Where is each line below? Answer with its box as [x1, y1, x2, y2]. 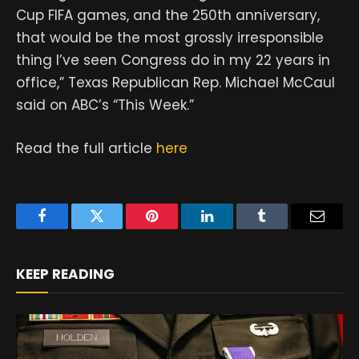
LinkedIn [205, 220, 259, 236]
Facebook [40, 220, 97, 236]
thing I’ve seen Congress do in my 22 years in [16, 50, 330, 71]
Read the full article [16, 139, 156, 159]
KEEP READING [16, 264, 115, 284]
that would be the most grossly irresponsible [16, 28, 324, 48]
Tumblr [260, 220, 304, 236]
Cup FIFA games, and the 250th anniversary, [16, 6, 320, 26]
